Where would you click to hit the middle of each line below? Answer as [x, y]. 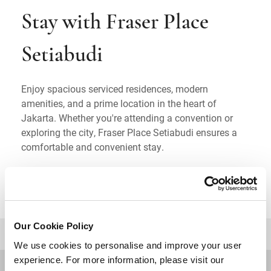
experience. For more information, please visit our [119, 260]
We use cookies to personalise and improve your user [128, 245]
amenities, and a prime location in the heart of [119, 103]
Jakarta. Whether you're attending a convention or [127, 117]
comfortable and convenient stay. [93, 146]
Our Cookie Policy [54, 226]
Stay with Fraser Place [115, 23]
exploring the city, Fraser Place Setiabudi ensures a [129, 132]
